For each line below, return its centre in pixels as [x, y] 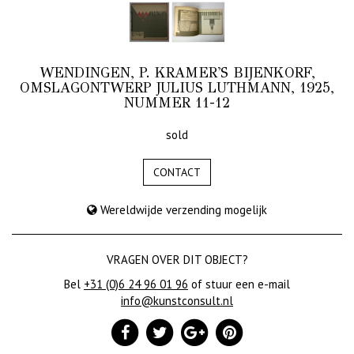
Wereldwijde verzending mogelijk [182, 210]
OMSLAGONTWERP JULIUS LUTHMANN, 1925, [177, 88]
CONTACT [177, 172]
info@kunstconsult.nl [177, 301]
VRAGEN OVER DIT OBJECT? [177, 260]
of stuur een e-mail [239, 284]
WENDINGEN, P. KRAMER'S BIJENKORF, [177, 73]
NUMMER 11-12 [177, 103]
